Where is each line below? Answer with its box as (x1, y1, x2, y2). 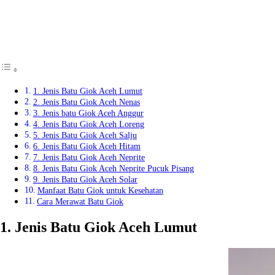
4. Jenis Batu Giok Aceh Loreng (33, 119, 144, 130)
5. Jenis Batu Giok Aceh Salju (33, 130, 137, 141)
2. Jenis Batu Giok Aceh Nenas (33, 97, 140, 107)
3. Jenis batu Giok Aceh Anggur (33, 108, 144, 118)
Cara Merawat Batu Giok (36, 196, 123, 207)
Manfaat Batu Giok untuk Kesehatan (37, 185, 163, 196)
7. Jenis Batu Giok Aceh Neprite (33, 152, 145, 163)
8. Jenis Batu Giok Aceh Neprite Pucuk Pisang (33, 163, 194, 174)
